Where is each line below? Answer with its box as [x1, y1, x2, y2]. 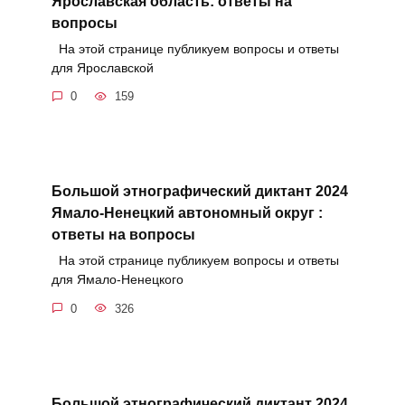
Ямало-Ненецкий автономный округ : [51, 204, 323, 221]
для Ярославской [51, 60, 154, 75]
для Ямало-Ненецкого [51, 272, 184, 287]
